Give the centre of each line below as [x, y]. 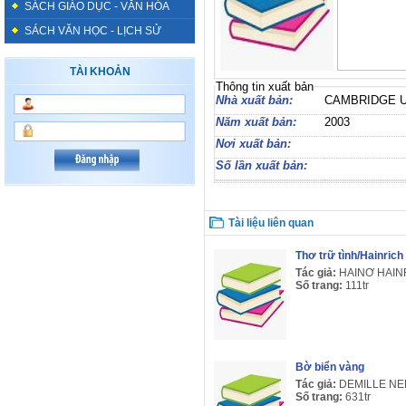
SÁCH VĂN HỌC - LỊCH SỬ [93, 31]
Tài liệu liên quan [271, 223]
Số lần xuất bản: [261, 165]
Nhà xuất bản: [254, 100]
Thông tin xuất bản [265, 87]
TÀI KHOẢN [100, 72]
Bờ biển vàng [330, 367]
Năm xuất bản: [256, 122]
